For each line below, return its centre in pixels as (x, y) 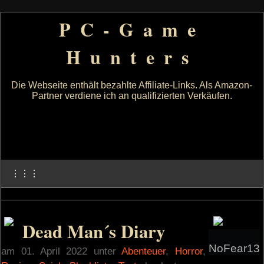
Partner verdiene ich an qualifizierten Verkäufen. (132, 96)
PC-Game (132, 29)
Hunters (132, 57)
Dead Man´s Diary (94, 231)
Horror (189, 251)
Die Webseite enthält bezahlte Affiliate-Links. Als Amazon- (132, 85)
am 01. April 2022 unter (62, 251)
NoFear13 (234, 248)
